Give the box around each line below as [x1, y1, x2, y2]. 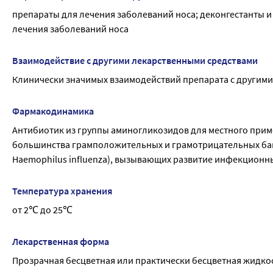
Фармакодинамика [12, 105, 94, 117]
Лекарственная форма [12, 235, 109, 247]
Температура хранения [12, 185, 112, 197]
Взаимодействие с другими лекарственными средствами [12, 54, 258, 66]
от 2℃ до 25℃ [12, 204, 73, 216]
